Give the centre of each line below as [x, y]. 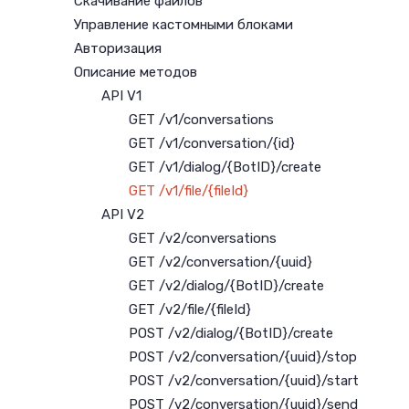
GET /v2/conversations [203, 238]
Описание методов [136, 72]
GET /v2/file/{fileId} [190, 309]
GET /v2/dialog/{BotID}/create [226, 286]
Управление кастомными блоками [184, 25]
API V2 [123, 215]
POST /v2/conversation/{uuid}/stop [243, 357]
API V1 [121, 96]
